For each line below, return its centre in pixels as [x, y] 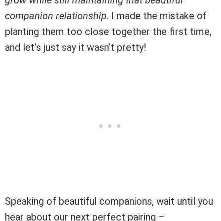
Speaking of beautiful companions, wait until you [109, 201]
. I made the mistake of [157, 16]
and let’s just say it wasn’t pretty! [75, 47]
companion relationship [56, 16]
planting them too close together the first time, [108, 31]
